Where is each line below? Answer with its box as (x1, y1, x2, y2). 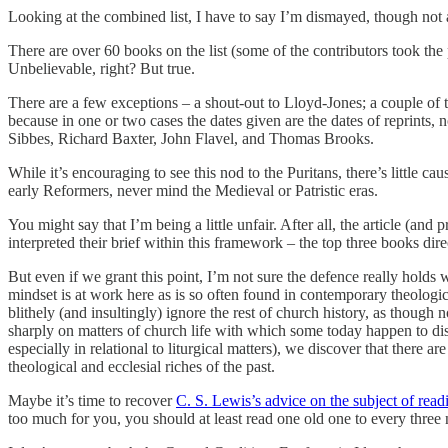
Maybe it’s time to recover (8, 392, 176, 410)
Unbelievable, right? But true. (8, 60, 195, 78)
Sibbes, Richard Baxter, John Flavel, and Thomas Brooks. (8, 130, 374, 148)
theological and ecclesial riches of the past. (8, 358, 275, 376)
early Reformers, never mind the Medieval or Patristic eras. (8, 182, 378, 200)
